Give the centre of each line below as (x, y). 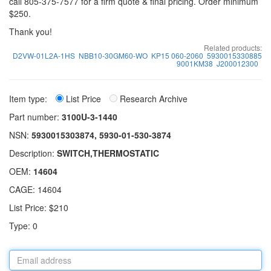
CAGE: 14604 (35, 189)
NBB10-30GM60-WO (113, 55)
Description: (33, 153)
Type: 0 (23, 226)
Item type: (29, 99)
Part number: (35, 117)
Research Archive (152, 99)
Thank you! (31, 31)
